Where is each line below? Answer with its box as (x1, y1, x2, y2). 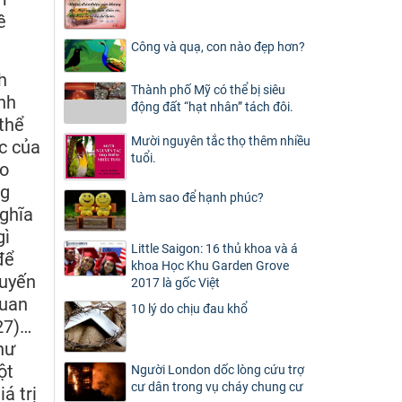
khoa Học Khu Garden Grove (131, 258, 289, 274)
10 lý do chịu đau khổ (131, 301, 248, 317)
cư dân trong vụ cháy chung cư (131, 380, 303, 395)
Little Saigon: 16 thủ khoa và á (131, 241, 298, 257)
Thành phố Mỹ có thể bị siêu (131, 82, 285, 97)
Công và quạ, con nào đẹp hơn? (131, 39, 305, 54)
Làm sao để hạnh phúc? (131, 190, 264, 205)
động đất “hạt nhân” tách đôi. (131, 99, 293, 114)
